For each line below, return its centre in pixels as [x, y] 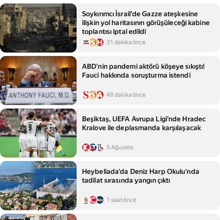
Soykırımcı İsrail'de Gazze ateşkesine [140, 14]
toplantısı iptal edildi [114, 31]
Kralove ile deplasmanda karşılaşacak [142, 128]
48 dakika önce [126, 95]
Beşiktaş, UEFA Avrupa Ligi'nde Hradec [144, 119]
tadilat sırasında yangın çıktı [126, 180]
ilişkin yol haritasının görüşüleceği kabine [146, 23]
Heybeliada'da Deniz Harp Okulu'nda [141, 171]
